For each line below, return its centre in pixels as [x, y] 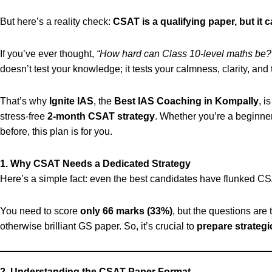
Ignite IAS [71, 101]
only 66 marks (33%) [126, 211]
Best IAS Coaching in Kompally [186, 101]
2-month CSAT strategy [101, 116]
